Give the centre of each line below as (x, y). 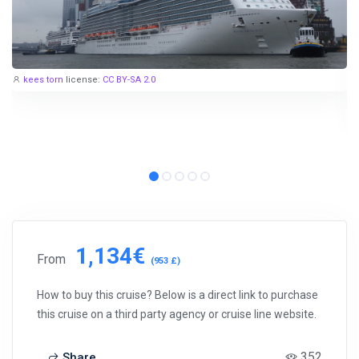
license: (84, 79)
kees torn (43, 79)
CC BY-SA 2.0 (129, 79)
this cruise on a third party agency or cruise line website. (177, 314)
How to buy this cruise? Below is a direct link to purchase (177, 294)
